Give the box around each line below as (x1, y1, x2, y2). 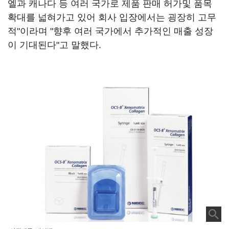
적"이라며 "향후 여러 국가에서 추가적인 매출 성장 (8, 26, 213, 36)
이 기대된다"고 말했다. (8, 40, 101, 50)
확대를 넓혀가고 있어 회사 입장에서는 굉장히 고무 (8, 12, 216, 22)
